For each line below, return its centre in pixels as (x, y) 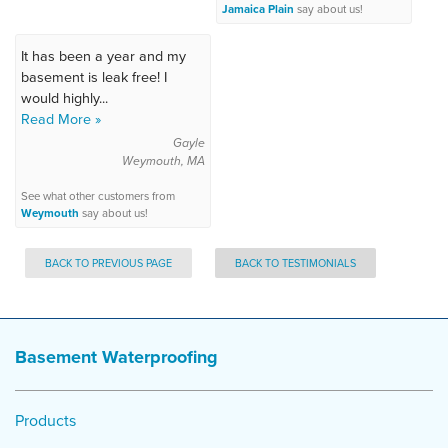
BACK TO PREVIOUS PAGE (108, 262)
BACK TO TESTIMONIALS (295, 262)
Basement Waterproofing (116, 356)
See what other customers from (98, 195)
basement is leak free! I (94, 76)
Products (45, 419)
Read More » (61, 118)
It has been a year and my (103, 55)
